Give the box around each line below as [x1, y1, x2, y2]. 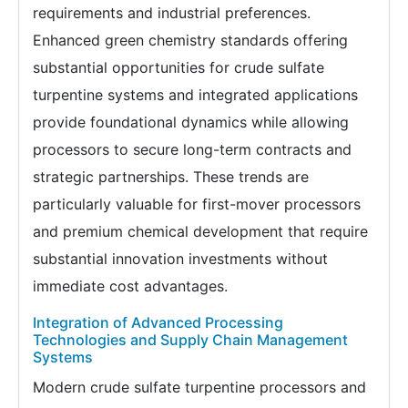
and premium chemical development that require [33, 222, 368, 241]
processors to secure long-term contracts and [33, 140, 352, 159]
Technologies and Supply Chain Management [33, 331, 348, 350]
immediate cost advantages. [33, 277, 228, 296]
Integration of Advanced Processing [33, 313, 283, 332]
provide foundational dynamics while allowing [33, 113, 349, 132]
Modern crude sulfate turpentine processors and [33, 378, 366, 397]
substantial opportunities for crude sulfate [33, 58, 324, 77]
